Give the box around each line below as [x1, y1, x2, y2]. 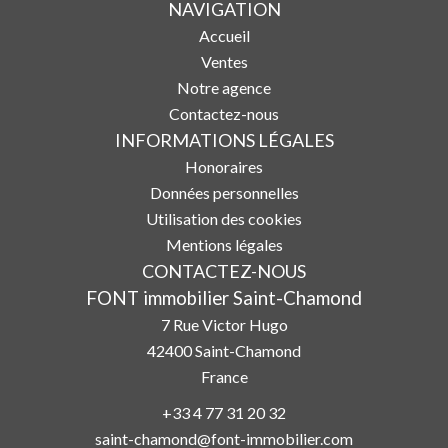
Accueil [198, 26, 250, 46]
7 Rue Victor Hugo [160, 315, 288, 335]
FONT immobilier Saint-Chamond [86, 287, 362, 310]
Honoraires [185, 157, 263, 177]
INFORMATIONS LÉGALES [114, 129, 334, 152]
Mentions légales [165, 235, 283, 255]
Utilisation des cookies [146, 209, 302, 229]
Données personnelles [149, 183, 299, 203]
